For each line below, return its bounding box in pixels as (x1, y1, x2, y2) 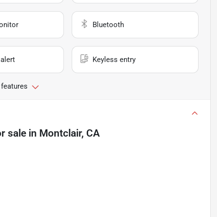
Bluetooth (93, 20, 124, 30)
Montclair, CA (39, 127, 100, 139)
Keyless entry (93, 55, 136, 64)
